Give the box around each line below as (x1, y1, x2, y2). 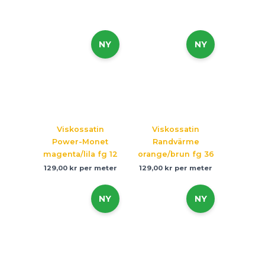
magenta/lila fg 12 (43, 149, 118, 159)
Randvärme (152, 137, 199, 146)
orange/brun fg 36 (137, 149, 214, 159)
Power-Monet (52, 137, 109, 146)
